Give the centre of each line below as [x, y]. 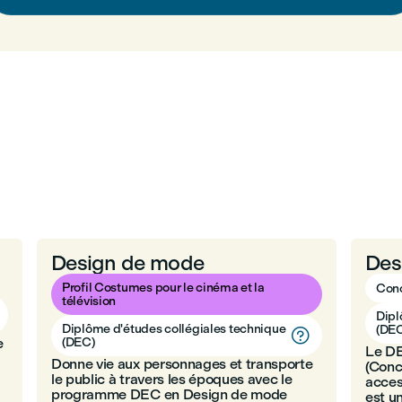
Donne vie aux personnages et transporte [182, 364]
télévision [89, 301]
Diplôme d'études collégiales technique [174, 329]
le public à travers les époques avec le [171, 379]
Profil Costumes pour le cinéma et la [163, 288]
